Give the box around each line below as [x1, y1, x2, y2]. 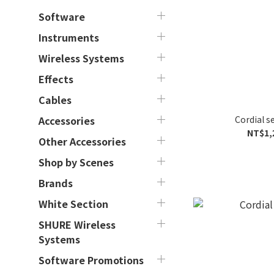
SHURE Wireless [39, 217, 116, 232]
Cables [39, 92, 72, 107]
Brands [39, 176, 73, 190]
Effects [39, 72, 73, 86]
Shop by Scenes [39, 155, 114, 169]
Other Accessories [39, 134, 126, 149]
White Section [39, 196, 108, 211]
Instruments [39, 30, 99, 45]
